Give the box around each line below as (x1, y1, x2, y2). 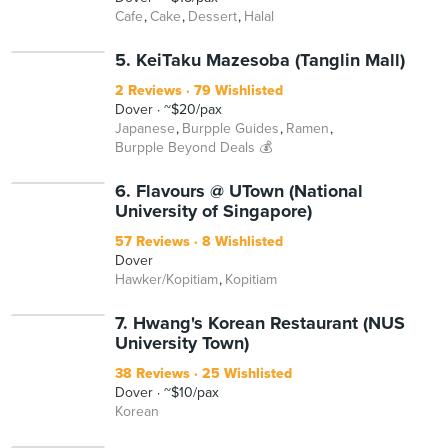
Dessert (188, 8, 237, 25)
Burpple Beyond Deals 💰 (115, 139, 272, 156)
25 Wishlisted (198, 365, 292, 382)
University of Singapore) (115, 200, 312, 222)
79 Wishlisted (190, 82, 283, 99)
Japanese (115, 120, 175, 137)
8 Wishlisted (198, 233, 283, 250)
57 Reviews (115, 233, 190, 250)
